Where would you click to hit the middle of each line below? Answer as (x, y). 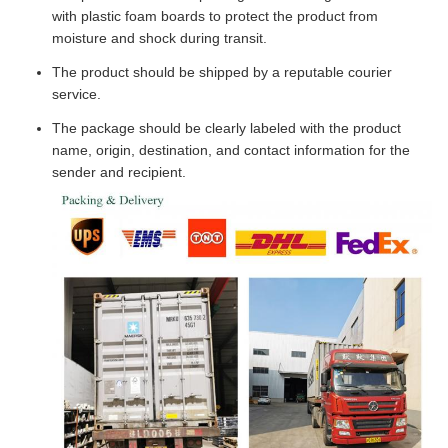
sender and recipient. (119, 172)
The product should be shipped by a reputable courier (222, 72)
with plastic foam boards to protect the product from (215, 16)
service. (76, 94)
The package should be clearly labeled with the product (226, 128)
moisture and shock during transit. (159, 38)
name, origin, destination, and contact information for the (231, 150)
